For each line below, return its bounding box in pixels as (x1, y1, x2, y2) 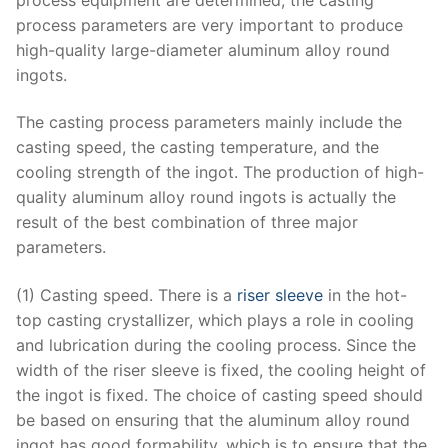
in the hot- (323, 284, 407, 305)
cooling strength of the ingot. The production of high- (16, 162, 424, 183)
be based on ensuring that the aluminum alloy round (16, 409, 410, 430)
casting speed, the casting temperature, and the (16, 137, 379, 158)
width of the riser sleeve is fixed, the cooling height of (16, 359, 426, 380)
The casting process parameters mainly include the (16, 112, 402, 133)
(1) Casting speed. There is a (16, 284, 237, 305)
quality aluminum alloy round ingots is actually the (16, 187, 396, 208)
